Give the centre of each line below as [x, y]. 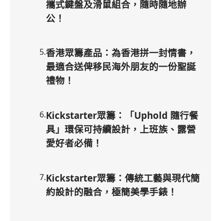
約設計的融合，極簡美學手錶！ [111, 191]
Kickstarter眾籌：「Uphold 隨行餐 [122, 115]
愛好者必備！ [74, 143]
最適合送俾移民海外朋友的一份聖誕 [121, 67]
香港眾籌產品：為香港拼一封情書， [121, 53]
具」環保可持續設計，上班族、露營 [121, 129]
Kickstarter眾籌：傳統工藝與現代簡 [123, 178]
